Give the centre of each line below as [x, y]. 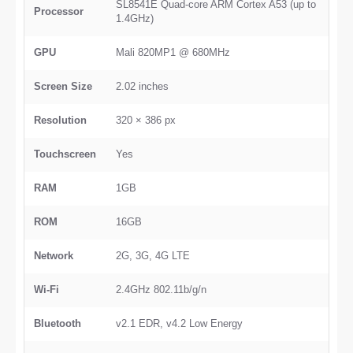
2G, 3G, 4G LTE [153, 256]
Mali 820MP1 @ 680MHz [173, 52]
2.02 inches [142, 86]
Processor [59, 11]
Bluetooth [58, 323]
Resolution [60, 120]
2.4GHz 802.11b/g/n [161, 290]
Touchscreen [65, 154]
